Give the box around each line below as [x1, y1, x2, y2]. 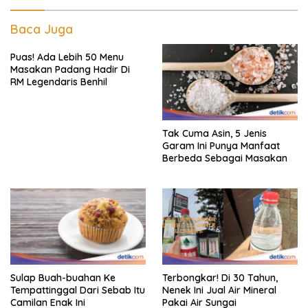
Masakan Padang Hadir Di [10, 63, 130, 76]
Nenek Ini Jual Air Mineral [162, 283, 276, 296]
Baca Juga [10, 21, 73, 37]
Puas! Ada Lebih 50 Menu [10, 51, 124, 63]
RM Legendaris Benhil [10, 76, 107, 88]
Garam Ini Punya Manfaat [162, 139, 280, 152]
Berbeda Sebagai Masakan [162, 151, 287, 164]
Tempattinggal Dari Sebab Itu [10, 283, 145, 296]
